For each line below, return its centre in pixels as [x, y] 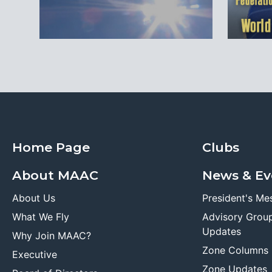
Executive [35, 254]
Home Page [51, 147]
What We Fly [41, 216]
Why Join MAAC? [52, 235]
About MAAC [55, 175]
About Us [34, 198]
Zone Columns [235, 250]
